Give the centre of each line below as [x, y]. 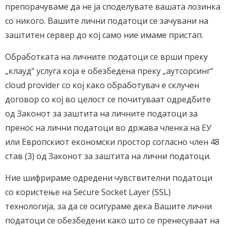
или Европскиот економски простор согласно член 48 [112, 142]
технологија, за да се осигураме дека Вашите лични [108, 206]
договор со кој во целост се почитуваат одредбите [108, 99]
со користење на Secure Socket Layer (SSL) [88, 192]
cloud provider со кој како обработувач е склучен [102, 85]
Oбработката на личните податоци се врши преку [106, 57]
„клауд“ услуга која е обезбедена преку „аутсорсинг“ [109, 71]
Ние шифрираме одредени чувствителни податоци [109, 178]
